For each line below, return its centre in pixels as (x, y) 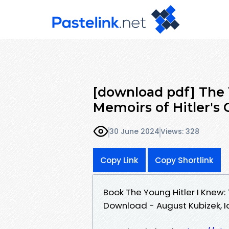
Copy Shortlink (184, 160)
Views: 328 (180, 132)
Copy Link (119, 160)
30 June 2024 (134, 132)
